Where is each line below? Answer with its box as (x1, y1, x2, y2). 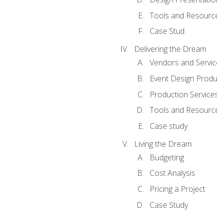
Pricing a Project (149, 183, 205, 194)
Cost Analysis (149, 168, 195, 179)
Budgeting (149, 152, 184, 163)
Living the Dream (134, 138, 192, 149)
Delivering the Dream (134, 44, 206, 55)
